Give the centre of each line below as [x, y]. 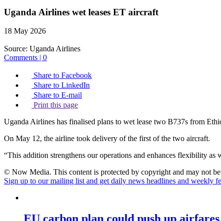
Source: [16, 49]
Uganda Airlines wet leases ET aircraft [81, 12]
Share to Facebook [63, 75]
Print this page [56, 105]
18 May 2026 [25, 31]
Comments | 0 [25, 58]
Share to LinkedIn [62, 85]
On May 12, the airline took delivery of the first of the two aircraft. [107, 139]
